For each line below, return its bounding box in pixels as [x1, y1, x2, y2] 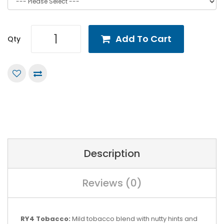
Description [84, 146, 140, 160]
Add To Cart [115, 32, 171, 45]
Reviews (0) [82, 176, 142, 190]
